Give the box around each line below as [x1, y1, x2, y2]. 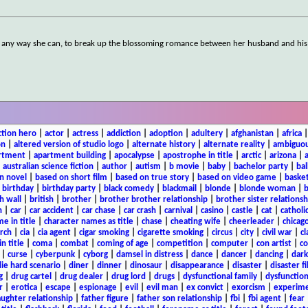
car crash [124, 206, 156, 215]
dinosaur [129, 261, 162, 270]
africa [281, 129, 302, 138]
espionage [78, 283, 117, 292]
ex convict [186, 283, 223, 292]
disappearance [170, 261, 224, 270]
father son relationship [136, 294, 222, 303]
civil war [261, 228, 292, 237]
